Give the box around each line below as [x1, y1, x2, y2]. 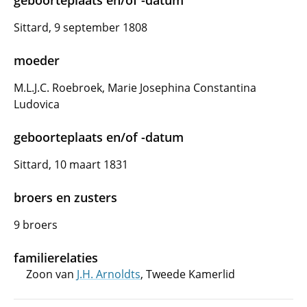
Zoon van [26, 267, 77, 282]
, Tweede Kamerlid [140, 267, 235, 282]
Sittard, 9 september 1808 [14, 20, 147, 35]
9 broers [14, 217, 58, 232]
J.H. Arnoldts [77, 267, 140, 282]
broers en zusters [14, 189, 117, 206]
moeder [14, 52, 60, 69]
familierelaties [14, 249, 98, 266]
